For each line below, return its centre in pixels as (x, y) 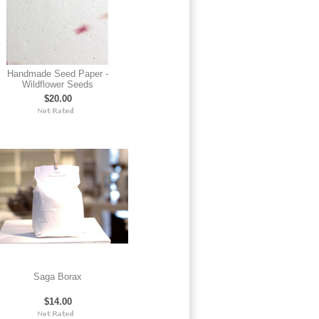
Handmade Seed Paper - (58, 74)
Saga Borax (58, 277)
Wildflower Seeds (58, 84)
